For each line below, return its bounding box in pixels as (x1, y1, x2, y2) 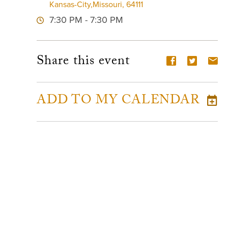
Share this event (37, 51, 130, 73)
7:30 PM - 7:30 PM (49, 13, 123, 26)
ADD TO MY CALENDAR (37, 91, 199, 112)
